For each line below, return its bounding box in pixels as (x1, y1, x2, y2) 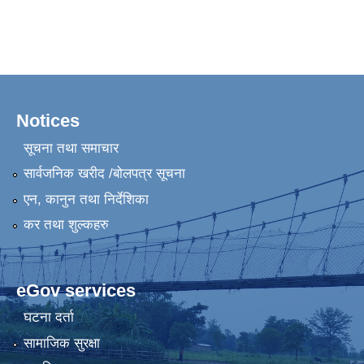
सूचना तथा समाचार (23, 140, 119, 156)
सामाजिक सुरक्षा (23, 335, 100, 351)
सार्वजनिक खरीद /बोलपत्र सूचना (23, 166, 185, 182)
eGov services (16, 279, 136, 301)
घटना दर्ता (23, 310, 74, 326)
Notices (16, 110, 80, 132)
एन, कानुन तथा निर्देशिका (23, 191, 149, 207)
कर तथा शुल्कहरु (23, 216, 109, 232)
